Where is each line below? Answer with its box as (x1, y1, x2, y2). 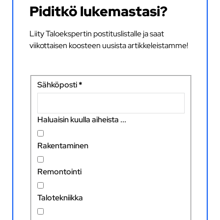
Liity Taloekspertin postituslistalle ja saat (29, 28, 165, 39)
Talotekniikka (37, 192, 83, 203)
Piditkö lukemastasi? (29, 1, 168, 21)
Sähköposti (37, 79, 78, 90)
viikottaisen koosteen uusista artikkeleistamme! (29, 40, 189, 51)
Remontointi (37, 166, 82, 177)
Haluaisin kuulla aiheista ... (37, 114, 127, 125)
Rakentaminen (37, 140, 89, 151)
